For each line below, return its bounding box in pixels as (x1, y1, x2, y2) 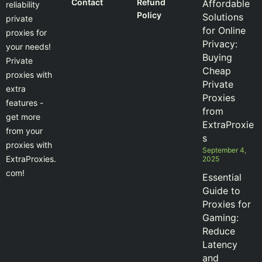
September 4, (202, 146, 246, 155)
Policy (137, 10, 161, 20)
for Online (202, 25, 246, 37)
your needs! (6, 42, 51, 52)
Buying (202, 51, 232, 64)
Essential (202, 171, 242, 184)
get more (6, 112, 40, 122)
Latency (202, 239, 237, 251)
